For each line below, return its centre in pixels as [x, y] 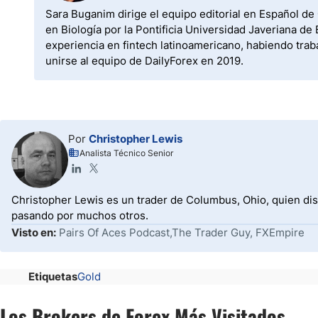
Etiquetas [53, 276]
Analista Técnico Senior [126, 153]
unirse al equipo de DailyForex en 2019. [144, 61]
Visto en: [34, 232]
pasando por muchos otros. [80, 215]
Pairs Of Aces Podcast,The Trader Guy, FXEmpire [182, 232]
